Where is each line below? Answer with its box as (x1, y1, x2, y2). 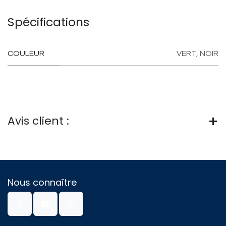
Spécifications (8, 14, 89, 30)
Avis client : (8, 113, 69, 129)
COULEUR (8, 49, 44, 58)
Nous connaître (8, 176, 77, 189)
